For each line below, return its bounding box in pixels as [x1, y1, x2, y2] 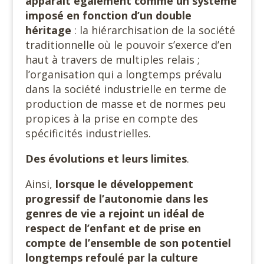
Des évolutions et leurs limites [25, 151, 187, 166]
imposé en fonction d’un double [25, 8, 192, 22]
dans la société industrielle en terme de [25, 82, 226, 96]
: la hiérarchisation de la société [74, 23, 235, 37]
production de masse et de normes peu [25, 97, 226, 111]
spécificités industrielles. [25, 126, 151, 140]
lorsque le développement [55, 177, 193, 191]
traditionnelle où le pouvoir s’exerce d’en [25, 38, 232, 52]
